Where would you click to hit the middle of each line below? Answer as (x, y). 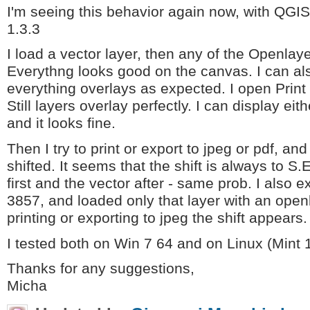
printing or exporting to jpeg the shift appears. (157, 218)
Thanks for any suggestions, (101, 269)
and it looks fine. (61, 124)
